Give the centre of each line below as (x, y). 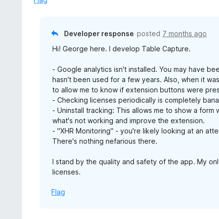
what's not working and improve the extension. (129, 120)
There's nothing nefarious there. (105, 141)
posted (150, 33)
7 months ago (185, 33)
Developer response (99, 33)
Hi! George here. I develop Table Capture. (122, 49)
